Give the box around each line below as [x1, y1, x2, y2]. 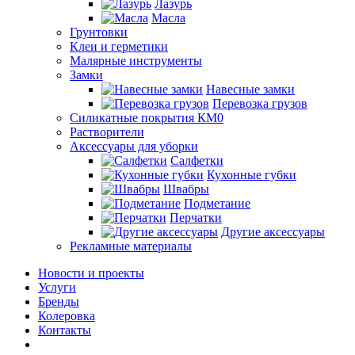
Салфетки [170, 154, 223, 167]
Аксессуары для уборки [70, 139, 198, 153]
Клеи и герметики [70, 40, 168, 53]
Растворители [70, 125, 144, 139]
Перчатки [170, 211, 222, 224]
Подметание [184, 197, 250, 210]
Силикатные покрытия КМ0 [70, 111, 223, 124]
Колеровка [38, 309, 95, 323]
